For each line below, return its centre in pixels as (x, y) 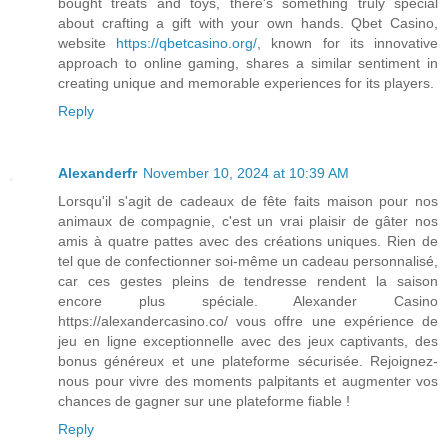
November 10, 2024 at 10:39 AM (246, 173)
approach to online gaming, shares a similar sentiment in (248, 63)
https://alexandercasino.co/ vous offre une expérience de (248, 321)
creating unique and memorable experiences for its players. (246, 83)
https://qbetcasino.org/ (187, 43)
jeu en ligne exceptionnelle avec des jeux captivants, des (248, 341)
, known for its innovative (348, 43)
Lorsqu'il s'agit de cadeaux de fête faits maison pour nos (248, 201)
